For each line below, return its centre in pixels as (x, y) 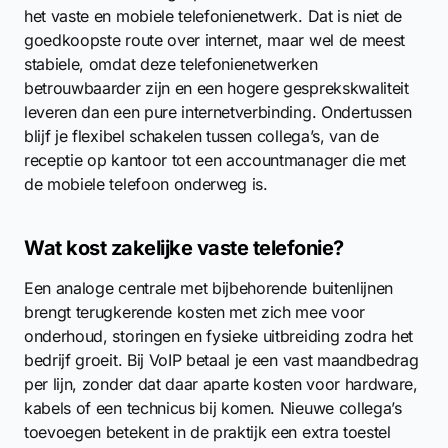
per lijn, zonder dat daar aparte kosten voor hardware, (221, 384)
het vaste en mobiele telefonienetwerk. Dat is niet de (213, 16)
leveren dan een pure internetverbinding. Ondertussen (218, 112)
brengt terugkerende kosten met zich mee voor (194, 312)
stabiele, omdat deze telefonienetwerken (171, 64)
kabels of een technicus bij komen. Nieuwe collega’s (213, 408)
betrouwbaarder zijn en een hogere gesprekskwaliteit (216, 88)
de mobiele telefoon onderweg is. (146, 184)
